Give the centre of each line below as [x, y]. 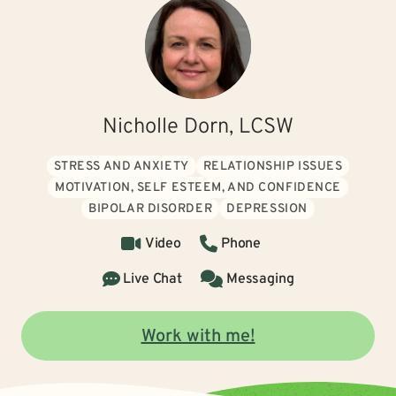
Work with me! [198, 337]
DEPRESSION [267, 209]
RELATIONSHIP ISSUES [273, 167]
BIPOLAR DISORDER [151, 209]
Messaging [260, 279]
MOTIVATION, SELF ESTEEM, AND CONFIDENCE [198, 188]
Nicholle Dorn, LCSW [198, 127]
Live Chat [152, 279]
